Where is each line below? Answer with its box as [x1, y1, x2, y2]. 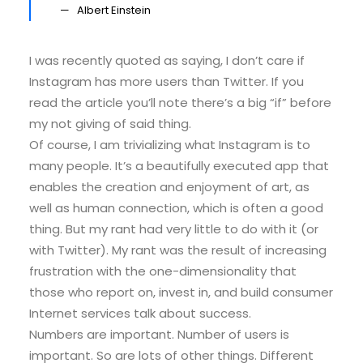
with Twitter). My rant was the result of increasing [29, 241, 327, 258]
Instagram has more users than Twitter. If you [29, 73, 304, 90]
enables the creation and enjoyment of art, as [29, 178, 310, 195]
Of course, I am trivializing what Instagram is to [29, 136, 310, 153]
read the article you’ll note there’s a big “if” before [29, 94, 331, 111]
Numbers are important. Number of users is [29, 326, 289, 343]
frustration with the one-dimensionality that [29, 263, 297, 280]
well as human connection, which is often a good [29, 199, 323, 216]
